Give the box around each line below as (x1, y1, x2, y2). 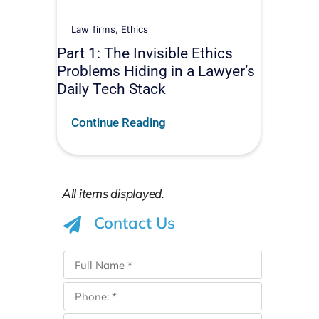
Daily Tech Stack (57, 80, 166, 98)
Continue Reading (71, 115, 166, 130)
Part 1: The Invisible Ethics (57, 44, 233, 63)
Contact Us (93, 177, 175, 198)
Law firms (71, 23, 115, 36)
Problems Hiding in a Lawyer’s (57, 62, 255, 80)
